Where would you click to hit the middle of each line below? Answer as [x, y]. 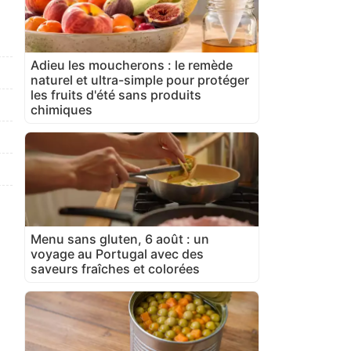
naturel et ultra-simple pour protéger [140, 80]
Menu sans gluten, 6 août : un [120, 239]
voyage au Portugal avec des [117, 253]
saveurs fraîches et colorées [115, 268]
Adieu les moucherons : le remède [132, 65]
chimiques [62, 109]
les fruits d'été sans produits [116, 94]
